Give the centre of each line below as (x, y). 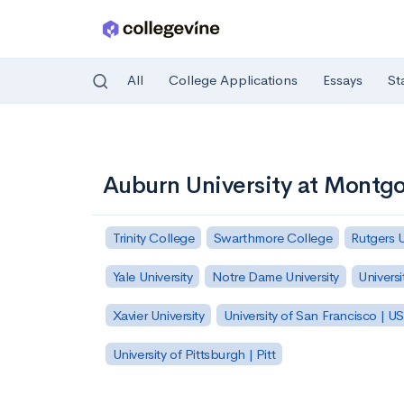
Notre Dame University (275, 276)
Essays (343, 80)
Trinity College (153, 237)
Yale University (152, 276)
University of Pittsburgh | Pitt (194, 353)
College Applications (233, 80)
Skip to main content (83, 141)
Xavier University (158, 315)
